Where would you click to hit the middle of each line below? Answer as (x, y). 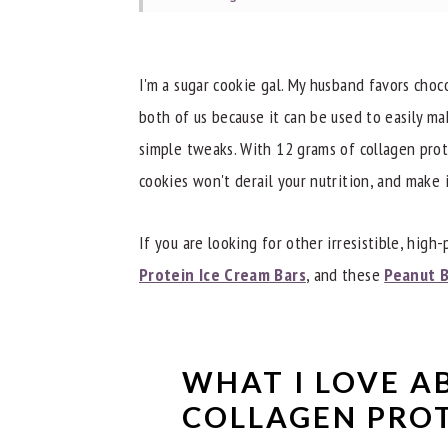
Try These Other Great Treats (292, 151)
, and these (345, 274)
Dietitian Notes (244, 71)
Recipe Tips (232, 111)
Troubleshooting (248, 31)
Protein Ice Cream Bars (222, 274)
